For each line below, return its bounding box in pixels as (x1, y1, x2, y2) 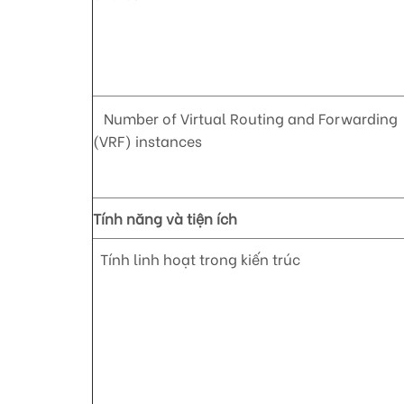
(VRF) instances (93, 130, 202, 151)
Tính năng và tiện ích (93, 207, 237, 229)
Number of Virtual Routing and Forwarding (93, 107, 398, 129)
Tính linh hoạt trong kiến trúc (93, 248, 300, 270)
